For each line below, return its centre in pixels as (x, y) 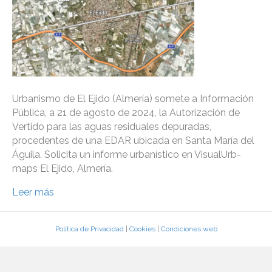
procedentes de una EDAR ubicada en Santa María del (133, 141)
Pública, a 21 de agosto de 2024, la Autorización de (126, 113)
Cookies (142, 229)
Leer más (33, 192)
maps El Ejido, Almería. (63, 169)
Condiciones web (189, 229)
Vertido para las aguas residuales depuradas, (112, 127)
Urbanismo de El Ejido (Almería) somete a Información (133, 99)
